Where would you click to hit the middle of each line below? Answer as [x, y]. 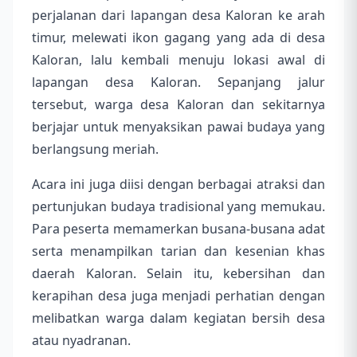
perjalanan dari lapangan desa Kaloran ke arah [178, 16]
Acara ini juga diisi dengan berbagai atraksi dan [178, 184]
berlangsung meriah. [95, 149]
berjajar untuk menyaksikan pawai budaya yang [178, 127]
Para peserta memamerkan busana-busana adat [178, 229]
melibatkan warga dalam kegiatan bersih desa [178, 318]
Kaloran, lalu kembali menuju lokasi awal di [178, 60]
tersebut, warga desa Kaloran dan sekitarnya [178, 105]
